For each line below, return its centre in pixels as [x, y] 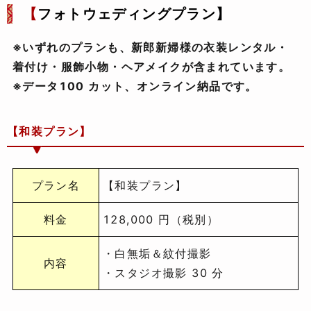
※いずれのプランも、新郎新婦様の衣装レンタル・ [151, 48]
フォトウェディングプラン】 [134, 14]
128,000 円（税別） [161, 220]
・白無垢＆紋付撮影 [157, 254]
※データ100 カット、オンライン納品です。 [135, 86]
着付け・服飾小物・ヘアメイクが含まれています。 [152, 67]
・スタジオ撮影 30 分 [163, 273]
